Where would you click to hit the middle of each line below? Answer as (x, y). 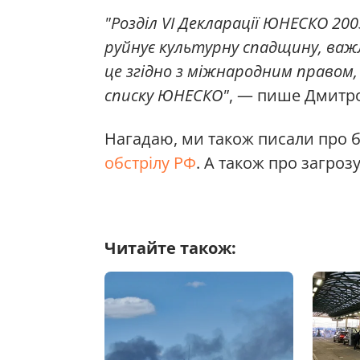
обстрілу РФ (150, 163)
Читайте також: (170, 248)
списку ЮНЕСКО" (167, 96)
